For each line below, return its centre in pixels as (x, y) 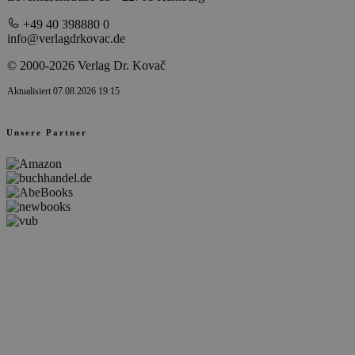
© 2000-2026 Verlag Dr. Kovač (86, 66)
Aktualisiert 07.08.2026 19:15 (63, 92)
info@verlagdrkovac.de (66, 39)
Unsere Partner (47, 133)
